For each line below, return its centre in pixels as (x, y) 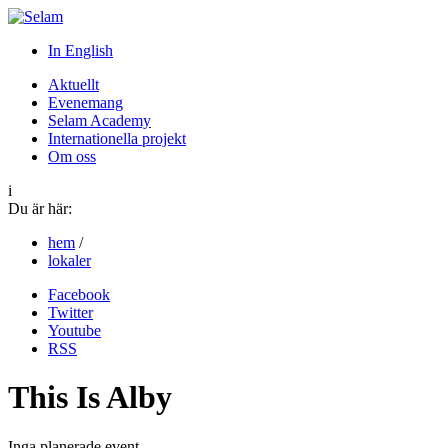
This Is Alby (90, 397)
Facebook (79, 294)
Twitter (70, 312)
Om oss (72, 156)
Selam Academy (99, 120)
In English (80, 50)
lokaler (69, 260)
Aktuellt (73, 84)
